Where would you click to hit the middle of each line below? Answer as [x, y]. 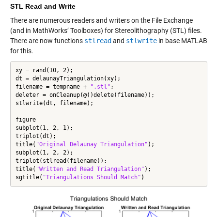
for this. [22, 51]
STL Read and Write [43, 6]
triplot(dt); [36, 136]
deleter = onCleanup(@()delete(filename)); [85, 95]
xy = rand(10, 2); [44, 70]
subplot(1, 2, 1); [44, 128]
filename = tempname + [53, 87]
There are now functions [47, 41]
